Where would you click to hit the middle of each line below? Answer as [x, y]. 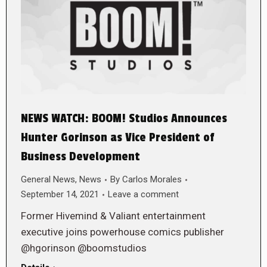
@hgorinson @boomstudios [84, 248]
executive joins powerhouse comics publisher [122, 232]
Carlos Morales [152, 180]
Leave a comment [143, 195]
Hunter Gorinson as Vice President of [117, 138]
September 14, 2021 [60, 195]
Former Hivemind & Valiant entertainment [113, 216]
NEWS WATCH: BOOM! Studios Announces [124, 119]
